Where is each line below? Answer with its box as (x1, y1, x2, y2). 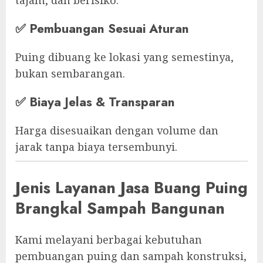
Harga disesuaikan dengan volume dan (15, 123, 218, 137)
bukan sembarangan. (15, 66, 125, 80)
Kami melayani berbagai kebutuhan (15, 232, 202, 247)
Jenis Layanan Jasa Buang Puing (15, 176, 248, 199)
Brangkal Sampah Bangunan (15, 196, 225, 220)
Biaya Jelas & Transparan (29, 92, 175, 111)
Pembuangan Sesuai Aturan (29, 19, 189, 38)
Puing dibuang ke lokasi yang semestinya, (15, 49, 234, 64)
